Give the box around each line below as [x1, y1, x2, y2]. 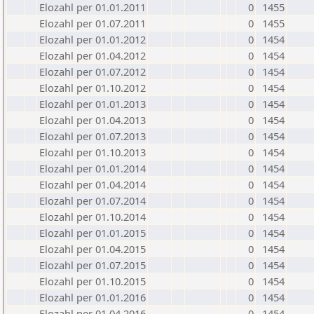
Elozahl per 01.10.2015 [39, 274, 146, 288]
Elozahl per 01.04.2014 [39, 177, 146, 191]
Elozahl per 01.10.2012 [39, 81, 146, 95]
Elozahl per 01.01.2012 [39, 32, 146, 46]
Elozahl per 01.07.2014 [39, 193, 146, 207]
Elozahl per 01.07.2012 [39, 64, 146, 78]
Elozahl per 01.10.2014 [39, 210, 146, 224]
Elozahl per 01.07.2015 [39, 258, 146, 272]
